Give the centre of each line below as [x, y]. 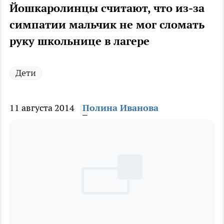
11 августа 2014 [42, 108]
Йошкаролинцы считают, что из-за [107, 8]
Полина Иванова [120, 108]
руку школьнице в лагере [79, 41]
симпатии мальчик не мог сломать [107, 25]
